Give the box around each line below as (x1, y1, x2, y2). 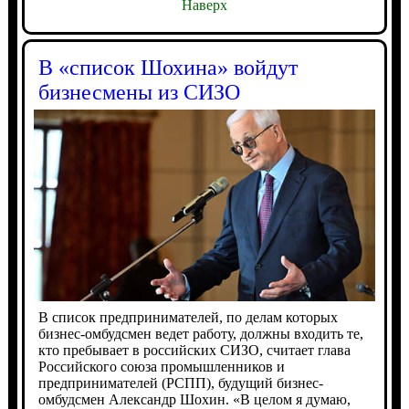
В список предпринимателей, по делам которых (37, 309, 338, 326)
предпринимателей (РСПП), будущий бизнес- (37, 375, 323, 392)
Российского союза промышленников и (37, 359, 285, 375)
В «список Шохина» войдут (37, 56, 298, 79)
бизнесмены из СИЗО (37, 80, 240, 104)
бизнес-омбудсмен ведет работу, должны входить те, (37, 326, 363, 342)
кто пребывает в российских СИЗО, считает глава (37, 342, 351, 359)
